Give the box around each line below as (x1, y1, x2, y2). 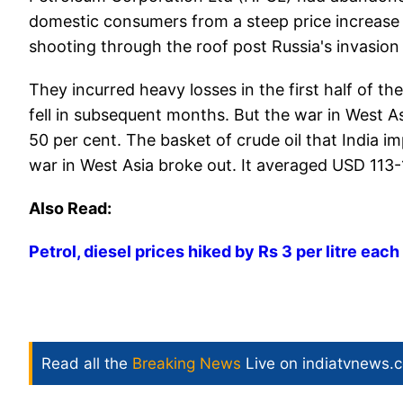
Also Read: (29, 199, 115, 219)
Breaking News (132, 354, 241, 373)
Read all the (41, 354, 132, 373)
